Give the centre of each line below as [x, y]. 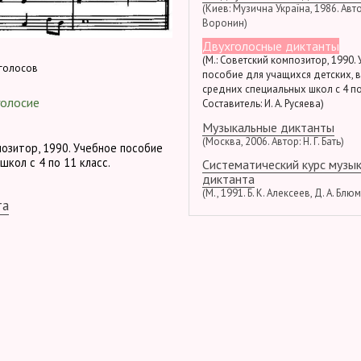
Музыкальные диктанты [268, 127]
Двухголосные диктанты [271, 46]
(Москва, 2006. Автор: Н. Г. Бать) [273, 141]
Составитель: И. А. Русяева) [263, 104]
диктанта [228, 178]
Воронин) [225, 23]
